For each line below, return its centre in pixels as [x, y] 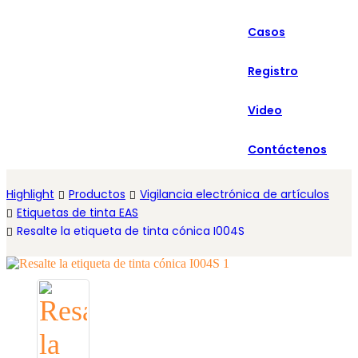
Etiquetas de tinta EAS [78, 213]
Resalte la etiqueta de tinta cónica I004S [131, 231]
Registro [273, 71]
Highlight [30, 194]
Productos [97, 194]
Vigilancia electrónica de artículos [235, 194]
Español [243, 39]
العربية [241, 8]
